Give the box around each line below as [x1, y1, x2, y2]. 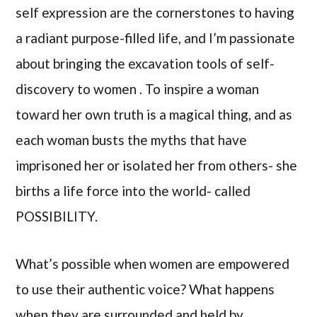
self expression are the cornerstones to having [16, 4, 295, 21]
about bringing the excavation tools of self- [16, 55, 275, 72]
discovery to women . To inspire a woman [16, 81, 260, 98]
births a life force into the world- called [16, 183, 251, 200]
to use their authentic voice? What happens [16, 281, 275, 298]
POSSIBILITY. [16, 208, 98, 225]
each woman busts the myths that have [16, 132, 248, 149]
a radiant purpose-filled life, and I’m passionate [16, 30, 296, 47]
